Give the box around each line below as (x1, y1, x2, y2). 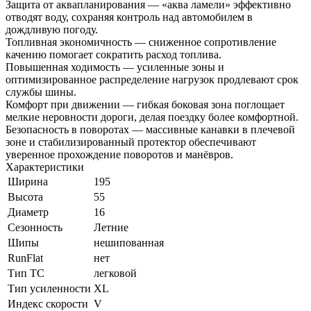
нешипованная (94, 236, 164, 249)
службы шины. (6, 85, 76, 98)
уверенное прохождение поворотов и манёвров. (6, 148, 233, 160)
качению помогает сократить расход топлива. (6, 48, 221, 60)
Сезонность (8, 221, 62, 233)
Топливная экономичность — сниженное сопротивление (6, 35, 276, 48)
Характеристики (6, 160, 84, 173)
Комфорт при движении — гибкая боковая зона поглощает (6, 98, 285, 110)
